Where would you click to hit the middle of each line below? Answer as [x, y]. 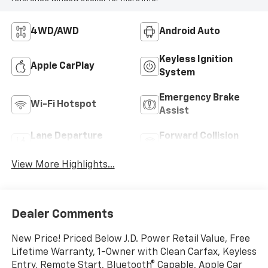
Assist [174, 112]
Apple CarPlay [62, 67]
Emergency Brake [200, 98]
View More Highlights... [63, 165]
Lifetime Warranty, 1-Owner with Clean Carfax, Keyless [134, 252]
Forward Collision [199, 137]
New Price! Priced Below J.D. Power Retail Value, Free [130, 239]
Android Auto [190, 32]
